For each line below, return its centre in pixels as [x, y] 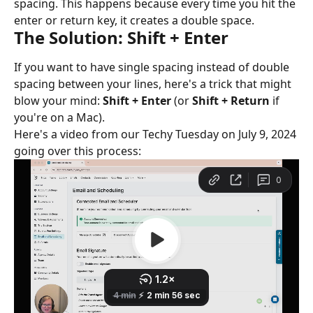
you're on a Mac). [59, 117]
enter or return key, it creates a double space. [134, 20]
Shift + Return [231, 100]
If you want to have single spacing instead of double [153, 67]
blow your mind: [58, 100]
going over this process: [78, 151]
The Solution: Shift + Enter [121, 37]
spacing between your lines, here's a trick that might [154, 83]
